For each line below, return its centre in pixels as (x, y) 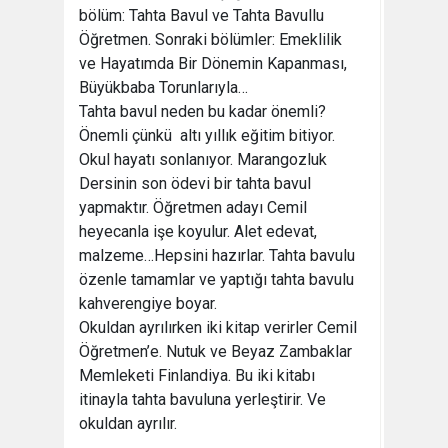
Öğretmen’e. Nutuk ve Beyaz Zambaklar (215, 351)
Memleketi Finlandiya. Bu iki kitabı (197, 375)
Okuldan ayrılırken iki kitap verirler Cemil (218, 327)
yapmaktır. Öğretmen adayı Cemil (193, 207)
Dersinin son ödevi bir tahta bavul (195, 183)
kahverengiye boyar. (148, 303)
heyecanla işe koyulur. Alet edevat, (198, 231)
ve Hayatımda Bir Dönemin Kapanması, (213, 63)
